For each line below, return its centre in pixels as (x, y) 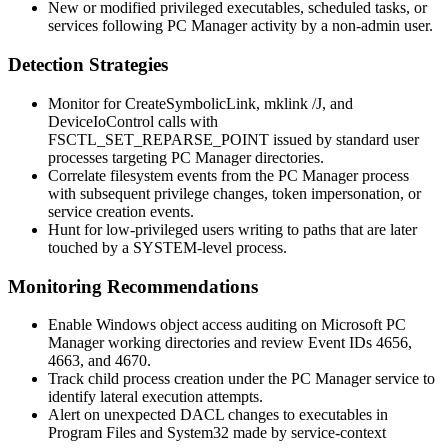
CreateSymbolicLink (190, 103)
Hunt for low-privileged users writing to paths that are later (232, 229)
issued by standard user (344, 139)
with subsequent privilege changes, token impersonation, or (234, 193)
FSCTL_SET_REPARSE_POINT (158, 139)
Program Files (92, 433)
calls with (186, 121)
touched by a (90, 247)
